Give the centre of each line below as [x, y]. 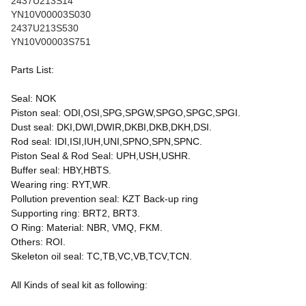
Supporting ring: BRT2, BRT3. [75, 213]
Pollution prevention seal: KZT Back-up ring [105, 199]
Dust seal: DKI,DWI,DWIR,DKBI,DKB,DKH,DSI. [111, 127]
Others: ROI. [38, 242]
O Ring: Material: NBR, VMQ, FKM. [87, 227]
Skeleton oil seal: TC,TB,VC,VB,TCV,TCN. [101, 256]
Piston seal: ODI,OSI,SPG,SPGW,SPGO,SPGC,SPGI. [126, 113]
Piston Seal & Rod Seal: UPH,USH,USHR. [101, 156]
